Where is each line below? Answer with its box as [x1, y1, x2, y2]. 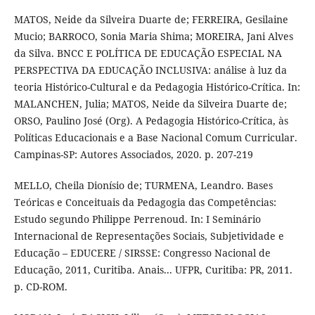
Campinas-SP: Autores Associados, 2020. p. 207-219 [13, 148, 253, 161]
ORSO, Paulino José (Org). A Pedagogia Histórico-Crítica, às [13, 114, 288, 127]
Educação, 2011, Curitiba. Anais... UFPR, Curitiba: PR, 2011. [13, 263, 292, 277]
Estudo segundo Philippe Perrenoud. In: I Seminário [13, 212, 261, 226]
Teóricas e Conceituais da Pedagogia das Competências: [13, 195, 276, 210]
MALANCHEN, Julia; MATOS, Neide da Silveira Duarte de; [13, 97, 287, 110]
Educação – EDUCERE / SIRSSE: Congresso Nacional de [13, 246, 271, 260]
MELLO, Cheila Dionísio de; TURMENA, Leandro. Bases [13, 179, 273, 193]
